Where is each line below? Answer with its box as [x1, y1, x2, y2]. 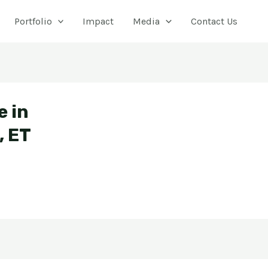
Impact [83, 15, 114, 27]
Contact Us [191, 15, 237, 27]
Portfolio [14, 15, 52, 27]
